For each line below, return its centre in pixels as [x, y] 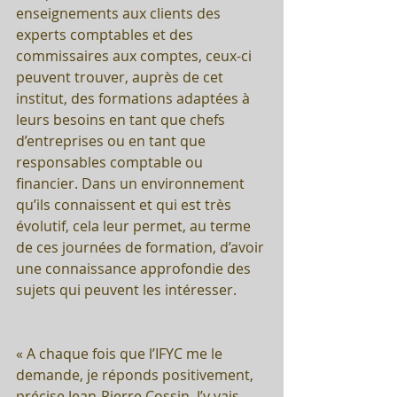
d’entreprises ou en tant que [113, 140]
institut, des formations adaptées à [135, 98]
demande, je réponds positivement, [136, 374]
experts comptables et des [106, 34]
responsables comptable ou [111, 162]
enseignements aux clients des [120, 13]
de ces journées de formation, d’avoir [142, 247]
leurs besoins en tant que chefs [122, 119]
